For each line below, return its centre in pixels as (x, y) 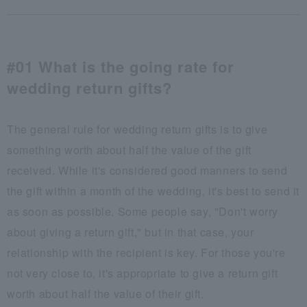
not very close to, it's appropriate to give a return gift (143, 273)
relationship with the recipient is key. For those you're (146, 252)
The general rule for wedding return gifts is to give (137, 129)
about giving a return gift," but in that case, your (131, 232)
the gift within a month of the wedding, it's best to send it (153, 191)
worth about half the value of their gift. (106, 293)
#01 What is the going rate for (121, 66)
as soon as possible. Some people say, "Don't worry (143, 211)
